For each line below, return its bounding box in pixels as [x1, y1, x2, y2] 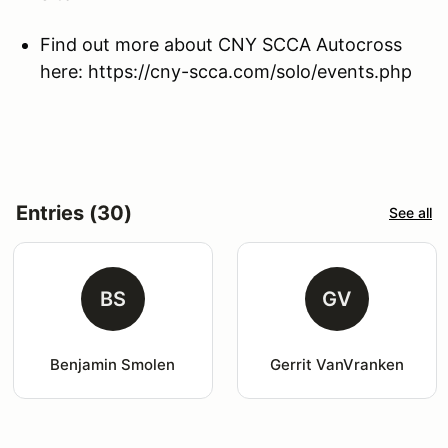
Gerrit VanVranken [269, 354, 404, 374]
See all [389, 204, 432, 222]
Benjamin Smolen [50, 354, 176, 374]
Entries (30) [16, 200, 132, 225]
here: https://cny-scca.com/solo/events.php [40, 60, 412, 82]
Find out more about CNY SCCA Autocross [40, 33, 402, 55]
